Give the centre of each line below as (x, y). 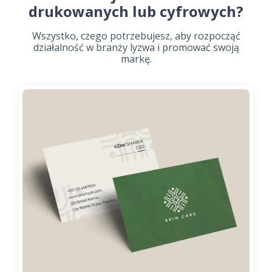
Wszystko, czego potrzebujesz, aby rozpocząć (136, 36)
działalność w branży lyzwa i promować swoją (136, 48)
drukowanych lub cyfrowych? (136, 12)
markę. (136, 59)
